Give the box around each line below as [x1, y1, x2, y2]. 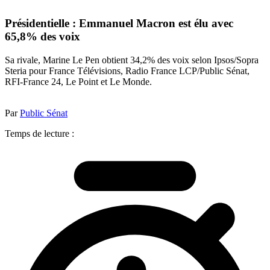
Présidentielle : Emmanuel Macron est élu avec [5, 17, 233, 30]
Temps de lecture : [5, 128, 74, 139]
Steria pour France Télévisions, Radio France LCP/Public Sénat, [5, 65, 250, 76]
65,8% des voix [5, 30, 80, 43]
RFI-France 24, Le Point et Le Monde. [5, 76, 152, 87]
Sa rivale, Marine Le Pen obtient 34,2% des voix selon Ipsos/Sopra [5, 54, 259, 65]
